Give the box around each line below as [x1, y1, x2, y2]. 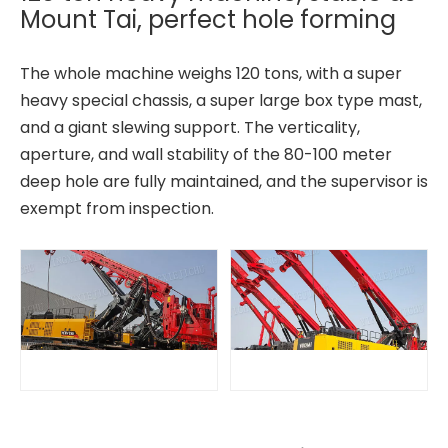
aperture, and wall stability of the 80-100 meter [20, 143, 392, 166]
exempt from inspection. [20, 197, 214, 220]
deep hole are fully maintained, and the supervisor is [20, 170, 428, 193]
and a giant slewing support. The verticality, [20, 116, 360, 139]
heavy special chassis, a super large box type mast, [20, 89, 422, 112]
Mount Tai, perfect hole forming [20, 3, 396, 36]
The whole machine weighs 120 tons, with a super [20, 62, 402, 85]
